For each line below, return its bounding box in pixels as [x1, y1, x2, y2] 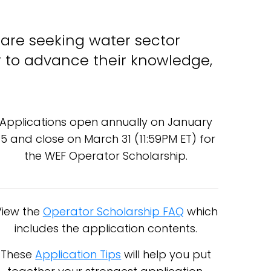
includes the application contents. [15, 221, 198, 236]
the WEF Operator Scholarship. [24, 148, 188, 163]
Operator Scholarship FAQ [42, 204, 184, 219]
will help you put [121, 247, 212, 262]
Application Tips [35, 247, 122, 262]
